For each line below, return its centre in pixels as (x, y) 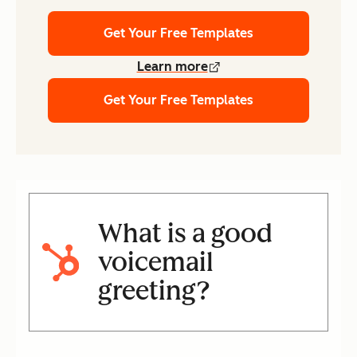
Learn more (172, 67)
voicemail (155, 263)
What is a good (185, 234)
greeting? (154, 291)
